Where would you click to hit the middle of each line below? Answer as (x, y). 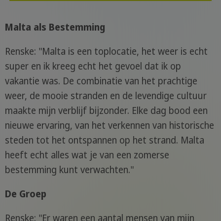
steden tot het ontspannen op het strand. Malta (104, 140)
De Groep (25, 194)
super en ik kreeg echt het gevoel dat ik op (93, 66)
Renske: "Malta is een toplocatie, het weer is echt (106, 52)
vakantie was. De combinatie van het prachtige (101, 81)
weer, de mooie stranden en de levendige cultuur (106, 96)
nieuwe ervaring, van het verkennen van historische (109, 126)
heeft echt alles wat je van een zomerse (87, 155)
